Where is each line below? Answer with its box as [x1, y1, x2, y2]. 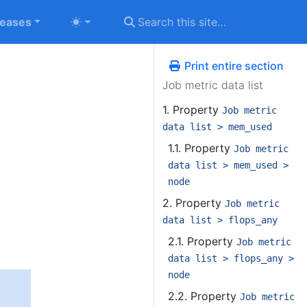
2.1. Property [168, 234, 236, 248]
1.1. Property [168, 141, 234, 155]
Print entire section [182, 59, 284, 73]
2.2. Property [168, 289, 240, 303]
